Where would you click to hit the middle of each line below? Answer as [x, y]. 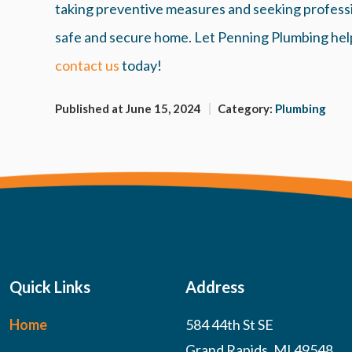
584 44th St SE [229, 325]
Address [215, 287]
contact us [87, 66]
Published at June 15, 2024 [128, 109]
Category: [246, 109]
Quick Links [50, 287]
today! [141, 66]
